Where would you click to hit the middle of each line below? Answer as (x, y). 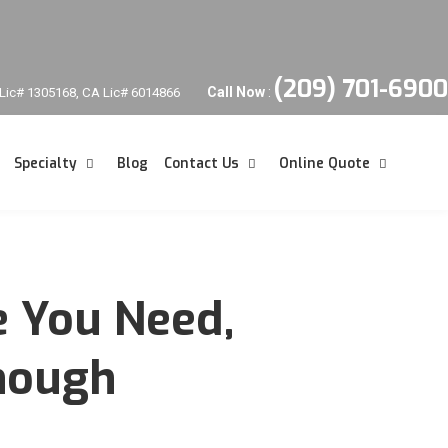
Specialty (45, 162)
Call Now (236, 92)
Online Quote (324, 162)
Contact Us (201, 162)
